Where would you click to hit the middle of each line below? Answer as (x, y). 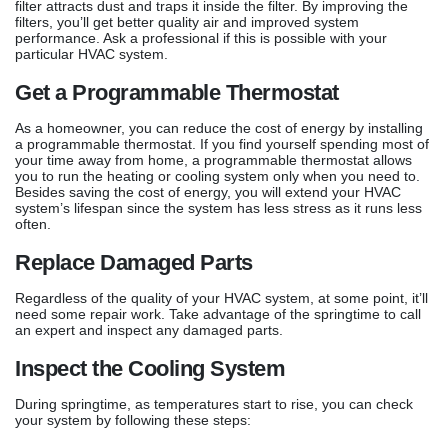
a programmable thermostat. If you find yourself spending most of (222, 144)
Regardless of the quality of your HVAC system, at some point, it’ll (221, 298)
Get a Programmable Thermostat (177, 93)
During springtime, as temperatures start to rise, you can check (214, 404)
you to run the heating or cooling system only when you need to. (217, 176)
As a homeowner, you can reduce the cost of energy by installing (219, 128)
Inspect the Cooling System (150, 369)
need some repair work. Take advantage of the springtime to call (218, 314)
